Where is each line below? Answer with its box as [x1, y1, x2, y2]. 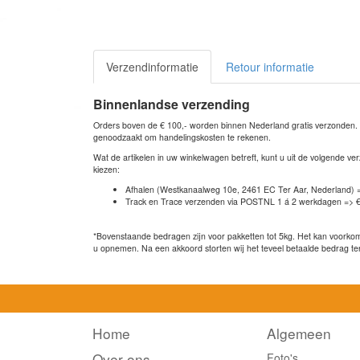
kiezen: [93, 162, 120, 175]
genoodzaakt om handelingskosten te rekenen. [93, 130, 271, 143]
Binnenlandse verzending [93, 94, 250, 113]
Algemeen [267, 322, 332, 343]
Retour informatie [226, 58, 314, 75]
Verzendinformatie [106, 58, 198, 75]
